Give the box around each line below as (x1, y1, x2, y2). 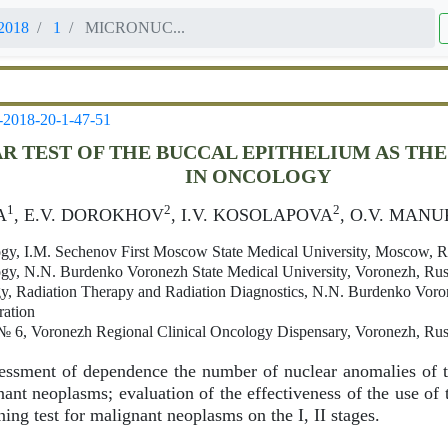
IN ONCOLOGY (184, 164, 331, 187)
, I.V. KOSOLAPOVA (171, 204, 333, 225)
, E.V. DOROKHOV (14, 204, 164, 225)
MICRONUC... (81, 19, 185, 36)
